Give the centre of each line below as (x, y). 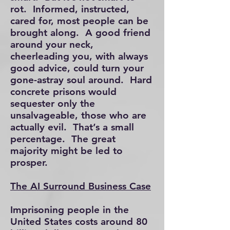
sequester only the (53, 103)
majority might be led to (66, 151)
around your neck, (52, 44)
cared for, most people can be (79, 21)
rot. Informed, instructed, (70, 9)
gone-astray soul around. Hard (81, 80)
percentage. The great (63, 139)
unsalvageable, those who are (78, 115)
